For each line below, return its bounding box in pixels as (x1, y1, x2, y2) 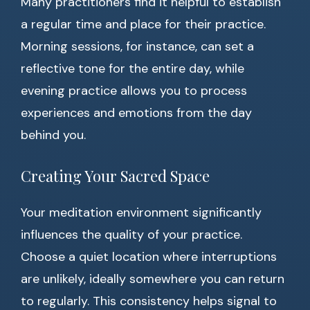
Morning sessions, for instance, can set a (21, 38, 254, 55)
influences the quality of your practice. (21, 226, 242, 244)
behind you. (21, 127, 86, 144)
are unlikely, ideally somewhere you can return (21, 271, 284, 288)
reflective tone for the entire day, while (21, 60, 244, 77)
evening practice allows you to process (21, 82, 247, 100)
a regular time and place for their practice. (21, 16, 266, 33)
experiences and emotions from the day (21, 104, 252, 122)
